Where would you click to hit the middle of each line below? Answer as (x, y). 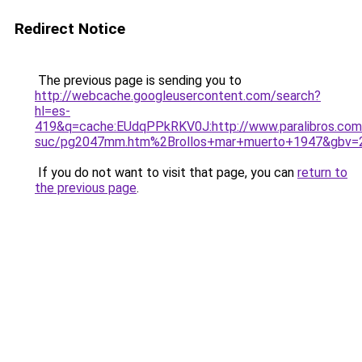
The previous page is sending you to (138, 80)
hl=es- (53, 111)
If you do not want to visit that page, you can (166, 173)
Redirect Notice (70, 29)
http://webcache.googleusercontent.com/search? (178, 96)
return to (322, 173)
